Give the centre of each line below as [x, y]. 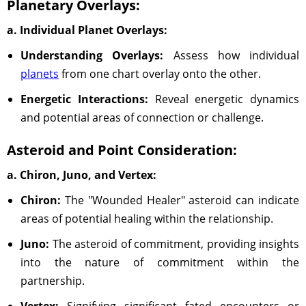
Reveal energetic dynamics [223, 99]
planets [40, 74]
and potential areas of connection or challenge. [142, 117]
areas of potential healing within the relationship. [147, 219]
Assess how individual [231, 55]
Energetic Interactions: [84, 99]
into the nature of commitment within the [160, 262]
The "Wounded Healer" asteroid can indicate [180, 200]
